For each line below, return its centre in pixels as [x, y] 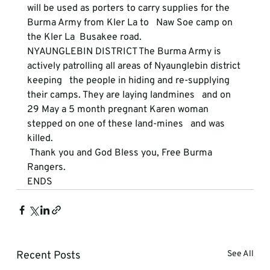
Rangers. [47, 168]
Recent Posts [48, 256]
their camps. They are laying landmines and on [130, 95]
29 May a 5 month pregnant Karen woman [119, 110]
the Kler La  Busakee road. [85, 37]
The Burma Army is [180, 52]
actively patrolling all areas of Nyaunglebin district [135, 66]
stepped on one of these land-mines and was [127, 124]
